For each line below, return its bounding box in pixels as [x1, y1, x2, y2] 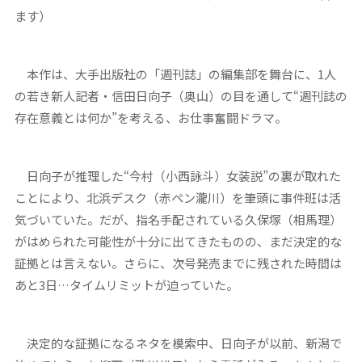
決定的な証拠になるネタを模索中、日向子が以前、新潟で [14, 335, 342, 352]
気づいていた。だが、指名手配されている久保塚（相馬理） [14, 211, 342, 229]
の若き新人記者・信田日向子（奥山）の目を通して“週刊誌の [14, 87, 347, 105]
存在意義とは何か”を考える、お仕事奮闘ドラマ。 [14, 109, 287, 127]
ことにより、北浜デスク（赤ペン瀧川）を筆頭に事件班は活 [14, 189, 341, 207]
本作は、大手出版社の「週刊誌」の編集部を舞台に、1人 [14, 65, 336, 83]
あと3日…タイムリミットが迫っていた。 [14, 276, 238, 294]
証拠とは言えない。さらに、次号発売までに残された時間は [14, 255, 342, 272]
